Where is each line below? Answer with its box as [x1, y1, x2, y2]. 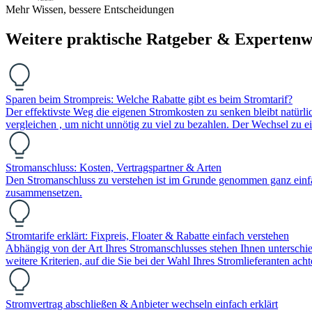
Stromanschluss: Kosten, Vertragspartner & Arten [6, 162, 221, 174]
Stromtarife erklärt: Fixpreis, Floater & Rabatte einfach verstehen [6, 230, 289, 242]
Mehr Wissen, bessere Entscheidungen [6, 3, 174, 16]
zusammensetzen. [6, 187, 82, 199]
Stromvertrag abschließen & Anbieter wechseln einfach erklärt [6, 298, 278, 311]
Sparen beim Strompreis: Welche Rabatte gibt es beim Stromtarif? [6, 93, 292, 106]
